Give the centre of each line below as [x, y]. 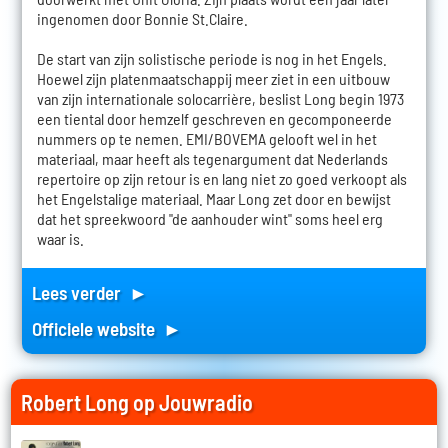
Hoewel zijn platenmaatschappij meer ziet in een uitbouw [213, 78]
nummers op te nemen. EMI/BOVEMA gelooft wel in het [206, 138]
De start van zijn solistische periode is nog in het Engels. [211, 58]
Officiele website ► [106, 328]
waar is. [60, 238]
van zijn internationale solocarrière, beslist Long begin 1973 [220, 98]
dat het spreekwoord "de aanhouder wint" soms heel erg [209, 218]
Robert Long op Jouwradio [137, 402]
